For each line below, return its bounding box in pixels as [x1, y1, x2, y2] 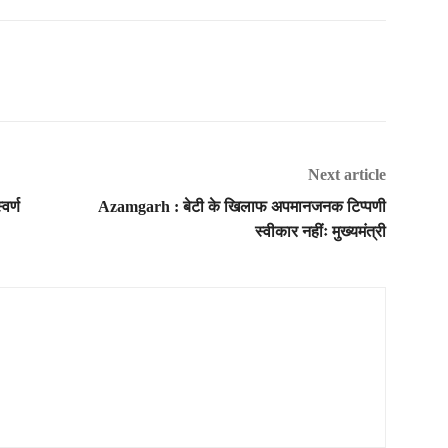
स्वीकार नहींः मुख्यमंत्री [254, 222, 386, 240]
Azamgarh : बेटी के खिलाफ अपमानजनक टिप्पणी [97, 197, 386, 215]
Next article [307, 165, 386, 183]
